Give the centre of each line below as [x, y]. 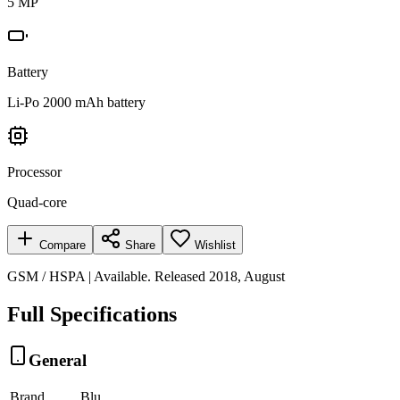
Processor [34, 171]
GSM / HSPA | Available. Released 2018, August [146, 276]
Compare [61, 245]
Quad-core [37, 202]
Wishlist [215, 245]
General [58, 360]
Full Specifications [92, 314]
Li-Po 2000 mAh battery [76, 102]
